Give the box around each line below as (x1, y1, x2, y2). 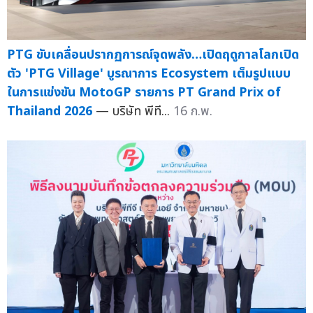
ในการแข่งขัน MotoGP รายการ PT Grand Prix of (7, 83, 281, 103)
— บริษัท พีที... (96, 102, 173, 122)
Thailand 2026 (7, 102, 92, 122)
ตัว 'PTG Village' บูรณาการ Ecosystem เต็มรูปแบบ (7, 64, 291, 84)
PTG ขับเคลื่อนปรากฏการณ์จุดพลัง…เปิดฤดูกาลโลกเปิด (7, 45, 299, 65)
